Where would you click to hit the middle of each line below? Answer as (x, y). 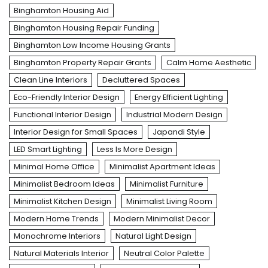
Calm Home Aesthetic (209, 63)
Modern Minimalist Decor (162, 219)
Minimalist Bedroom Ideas (64, 184)
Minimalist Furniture (167, 184)
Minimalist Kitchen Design (63, 202)
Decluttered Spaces (141, 80)
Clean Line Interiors (51, 80)
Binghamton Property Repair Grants (83, 63)
